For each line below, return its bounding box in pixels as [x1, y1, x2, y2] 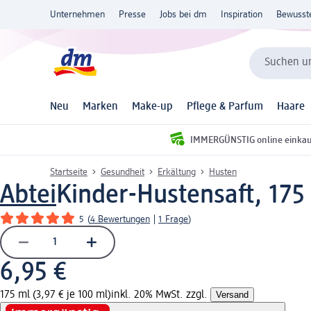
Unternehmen [50, 10, 105, 19]
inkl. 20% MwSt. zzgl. [111, 289, 210, 301]
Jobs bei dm [160, 10, 207, 19]
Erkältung [158, 167, 196, 177]
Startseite [50, 167, 87, 177]
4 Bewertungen [90, 214, 150, 224]
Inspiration [221, 10, 262, 19]
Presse [119, 10, 146, 19]
